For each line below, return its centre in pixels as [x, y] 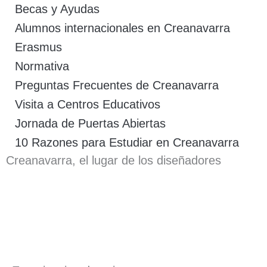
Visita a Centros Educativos [87, 104]
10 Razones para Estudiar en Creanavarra [127, 142]
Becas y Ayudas [57, 9]
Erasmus [38, 47]
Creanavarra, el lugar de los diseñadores [114, 161]
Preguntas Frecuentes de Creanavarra [117, 85]
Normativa [42, 66]
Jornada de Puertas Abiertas [90, 123]
